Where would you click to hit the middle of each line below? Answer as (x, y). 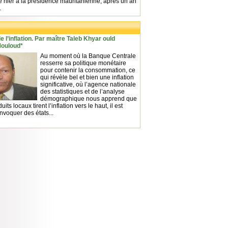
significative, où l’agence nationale (88, 84)
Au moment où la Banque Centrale (88, 56)
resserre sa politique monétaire (83, 63)
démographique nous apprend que (89, 99)
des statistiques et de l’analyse (82, 92)
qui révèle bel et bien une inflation (87, 77)
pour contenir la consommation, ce (88, 70)
